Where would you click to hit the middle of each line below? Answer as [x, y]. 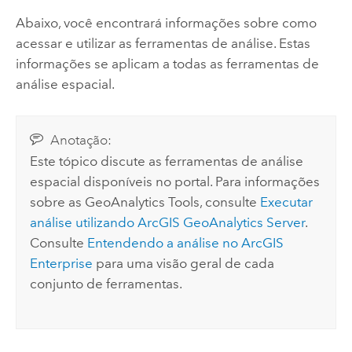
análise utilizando [84, 223]
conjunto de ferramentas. [106, 284]
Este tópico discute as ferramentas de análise [167, 161]
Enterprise [62, 264]
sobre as [58, 202]
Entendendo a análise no [165, 243]
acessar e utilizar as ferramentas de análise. [147, 44]
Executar [287, 202]
